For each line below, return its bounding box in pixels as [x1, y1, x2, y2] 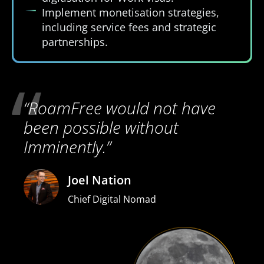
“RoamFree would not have [24, 96, 216, 119]
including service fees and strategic [41, 19, 216, 34]
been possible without [24, 115, 179, 138]
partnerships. [41, 34, 108, 49]
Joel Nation [68, 171, 131, 188]
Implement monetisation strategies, [41, 5, 219, 19]
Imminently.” [24, 135, 111, 158]
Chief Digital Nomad [68, 192, 156, 206]
